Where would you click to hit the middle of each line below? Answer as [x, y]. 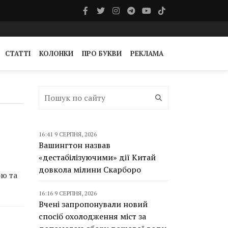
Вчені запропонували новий [93, 204]
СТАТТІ [18, 53]
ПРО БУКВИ [102, 53]
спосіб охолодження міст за [92, 216]
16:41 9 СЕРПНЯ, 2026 [68, 134]
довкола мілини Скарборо [90, 169]
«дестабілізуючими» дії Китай [97, 157]
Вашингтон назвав [75, 145]
